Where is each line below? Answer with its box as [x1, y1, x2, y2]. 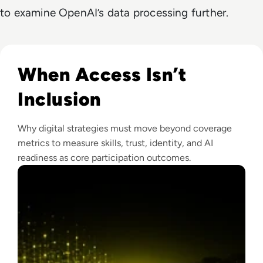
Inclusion [18, 87, 102, 110]
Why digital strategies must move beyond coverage [18, 122, 232, 134]
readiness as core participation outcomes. [18, 151, 191, 163]
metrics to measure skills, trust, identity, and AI [18, 137, 213, 149]
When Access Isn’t [18, 63, 187, 86]
